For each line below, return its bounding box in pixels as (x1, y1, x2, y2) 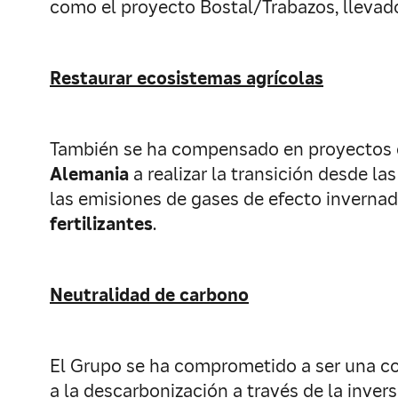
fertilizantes (50, 212, 153, 235)
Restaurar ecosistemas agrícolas (50, 67, 323, 90)
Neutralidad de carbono (50, 283, 249, 306)
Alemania (50, 163, 129, 186)
